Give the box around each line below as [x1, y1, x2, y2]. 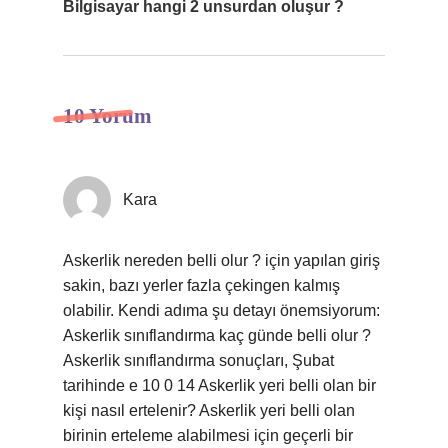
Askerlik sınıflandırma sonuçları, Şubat [63, 352, 334, 369]
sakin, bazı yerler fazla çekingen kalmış [63, 277, 340, 294]
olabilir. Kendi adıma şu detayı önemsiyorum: [63, 302, 380, 319]
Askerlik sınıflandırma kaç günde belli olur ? [63, 327, 371, 344]
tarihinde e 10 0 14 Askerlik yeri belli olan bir [63, 377, 376, 394]
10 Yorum [63, 104, 152, 128]
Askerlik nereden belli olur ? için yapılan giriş [63, 252, 380, 269]
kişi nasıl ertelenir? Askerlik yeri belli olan [63, 402, 355, 419]
